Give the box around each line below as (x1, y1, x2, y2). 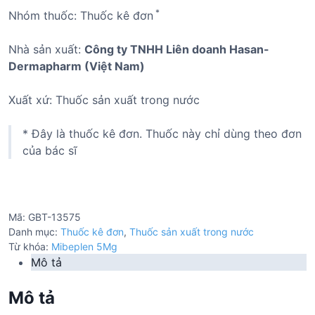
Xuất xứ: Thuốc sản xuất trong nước (8, 93, 200, 107)
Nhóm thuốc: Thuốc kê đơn (8, 8, 153, 22)
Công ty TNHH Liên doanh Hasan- (84, 42, 269, 56)
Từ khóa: (8, 240, 51, 252)
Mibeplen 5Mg (51, 240, 117, 252)
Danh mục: (8, 226, 60, 238)
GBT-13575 (28, 211, 81, 223)
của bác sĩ (22, 143, 77, 157)
